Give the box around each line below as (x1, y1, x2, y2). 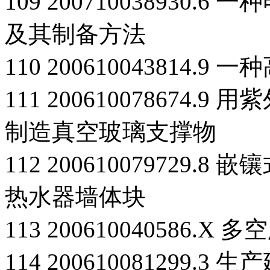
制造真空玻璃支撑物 (5, 118, 216, 145)
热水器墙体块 (5, 183, 146, 210)
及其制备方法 (5, 20, 146, 47)
